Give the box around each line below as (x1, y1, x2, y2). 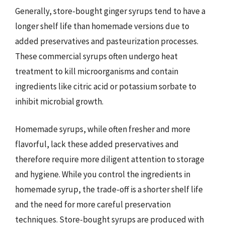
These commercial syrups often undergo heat (15, 50, 178, 62)
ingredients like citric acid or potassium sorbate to (15, 80, 196, 92)
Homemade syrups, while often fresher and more (15, 124, 190, 135)
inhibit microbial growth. (15, 95, 103, 107)
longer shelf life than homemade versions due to (15, 20, 189, 32)
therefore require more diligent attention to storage (15, 154, 204, 165)
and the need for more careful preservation (15, 199, 171, 210)
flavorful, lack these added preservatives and (15, 139, 179, 150)
